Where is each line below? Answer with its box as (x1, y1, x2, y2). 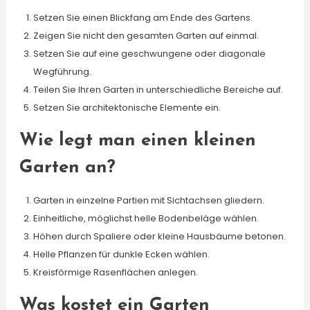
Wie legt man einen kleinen (19, 131, 256, 150)
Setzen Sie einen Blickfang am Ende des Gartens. (33, 11, 253, 24)
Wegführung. (33, 65, 91, 78)
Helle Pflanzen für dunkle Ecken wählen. (33, 248, 210, 261)
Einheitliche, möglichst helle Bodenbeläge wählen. (33, 212, 259, 225)
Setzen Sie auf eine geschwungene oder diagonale (33, 47, 266, 60)
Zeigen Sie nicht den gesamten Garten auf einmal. (33, 29, 259, 42)
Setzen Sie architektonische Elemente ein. (33, 101, 221, 114)
